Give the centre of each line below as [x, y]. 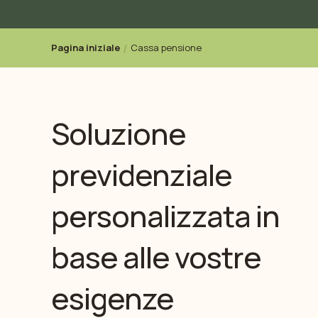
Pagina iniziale [86, 48]
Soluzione [119, 133]
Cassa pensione [166, 48]
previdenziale [142, 175]
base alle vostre [156, 257]
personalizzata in [165, 216]
